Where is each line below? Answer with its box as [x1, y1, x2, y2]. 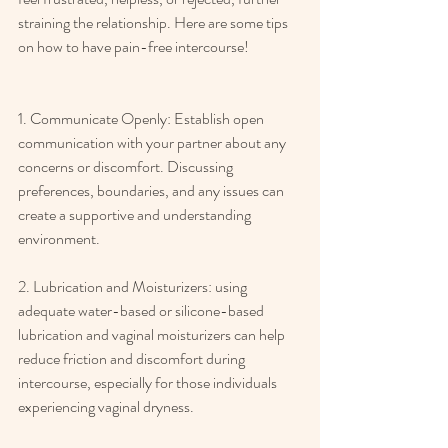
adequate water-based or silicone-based [18, 299, 267, 323]
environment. [18, 227, 103, 251]
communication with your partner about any [18, 131, 289, 155]
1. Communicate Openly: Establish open [18, 107, 267, 131]
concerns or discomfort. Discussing [18, 155, 236, 179]
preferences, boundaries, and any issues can [18, 179, 287, 203]
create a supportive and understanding [18, 203, 254, 227]
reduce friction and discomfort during [18, 347, 248, 371]
